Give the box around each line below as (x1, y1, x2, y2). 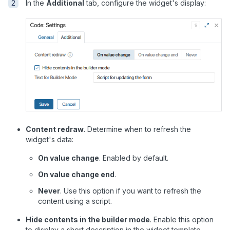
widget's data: (26, 135, 73, 144)
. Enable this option (150, 215, 214, 224)
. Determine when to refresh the (84, 125, 191, 134)
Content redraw (26, 125, 84, 134)
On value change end (38, 170, 114, 179)
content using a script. (38, 197, 112, 206)
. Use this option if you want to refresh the (60, 186, 201, 196)
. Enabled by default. (99, 154, 168, 163)
